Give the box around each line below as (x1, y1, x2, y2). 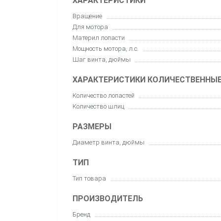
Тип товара (73, 174, 106, 182)
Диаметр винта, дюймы (73, 138, 145, 146)
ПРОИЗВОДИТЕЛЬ (73, 193, 143, 203)
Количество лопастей (73, 91, 135, 99)
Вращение (73, 12, 102, 20)
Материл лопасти (73, 34, 125, 41)
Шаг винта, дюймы (73, 55, 131, 63)
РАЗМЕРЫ (73, 121, 111, 131)
